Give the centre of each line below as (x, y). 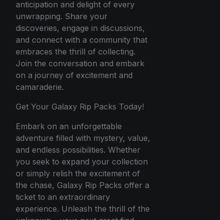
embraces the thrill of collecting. (76, 52)
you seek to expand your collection (82, 162)
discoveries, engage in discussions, (80, 28)
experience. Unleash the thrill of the (83, 209)
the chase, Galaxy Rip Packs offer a (82, 185)
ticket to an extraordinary (63, 197)
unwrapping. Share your (62, 16)
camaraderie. (40, 87)
